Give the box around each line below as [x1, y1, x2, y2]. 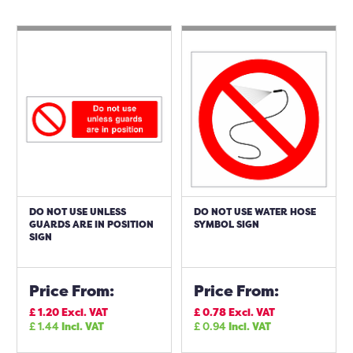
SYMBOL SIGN [194, 217, 259, 231]
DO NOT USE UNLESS [29, 205, 126, 218]
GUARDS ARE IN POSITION [29, 217, 154, 231]
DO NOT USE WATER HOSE [194, 205, 316, 218]
